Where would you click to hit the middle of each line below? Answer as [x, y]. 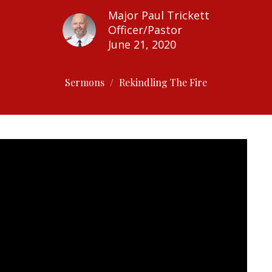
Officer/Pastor [145, 29]
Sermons [85, 82]
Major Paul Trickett [159, 15]
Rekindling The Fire [163, 82]
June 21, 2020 [142, 44]
